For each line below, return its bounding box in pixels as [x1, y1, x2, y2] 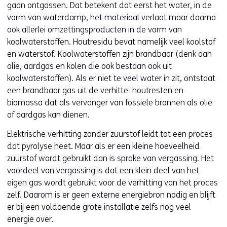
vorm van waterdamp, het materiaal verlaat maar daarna [7, 12, 216, 22]
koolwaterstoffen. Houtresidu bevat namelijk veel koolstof [7, 36, 215, 47]
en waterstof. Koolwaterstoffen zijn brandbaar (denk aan [7, 49, 212, 59]
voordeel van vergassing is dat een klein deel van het [7, 165, 199, 175]
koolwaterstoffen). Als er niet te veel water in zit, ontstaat [7, 73, 215, 83]
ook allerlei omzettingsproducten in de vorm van [7, 24, 182, 34]
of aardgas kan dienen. [7, 109, 90, 120]
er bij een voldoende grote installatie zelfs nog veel [7, 202, 191, 212]
